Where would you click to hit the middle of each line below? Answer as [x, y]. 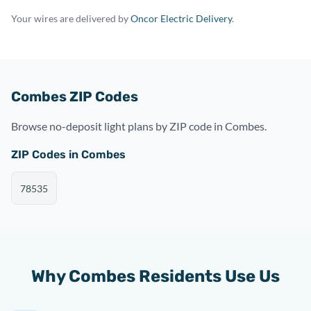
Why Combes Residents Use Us [155, 276]
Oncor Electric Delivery [181, 18]
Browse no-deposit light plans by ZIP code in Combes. [139, 126]
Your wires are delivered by [71, 18]
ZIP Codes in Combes [68, 154]
